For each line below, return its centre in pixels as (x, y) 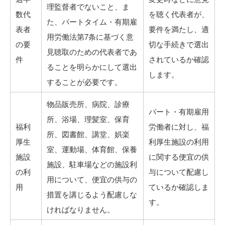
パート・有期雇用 (179, 111)
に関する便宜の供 (179, 156)
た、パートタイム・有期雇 (92, 21)
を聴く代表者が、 (179, 14)
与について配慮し (179, 171)
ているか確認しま (179, 186)
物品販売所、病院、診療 (88, 103)
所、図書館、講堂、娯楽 (88, 134)
